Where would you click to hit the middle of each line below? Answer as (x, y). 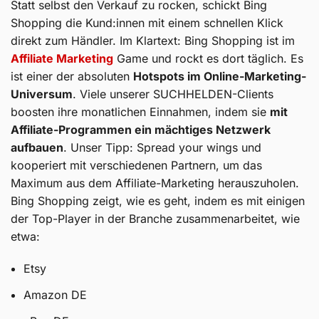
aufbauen (37, 147)
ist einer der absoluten (72, 76)
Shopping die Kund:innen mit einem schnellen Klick (147, 22)
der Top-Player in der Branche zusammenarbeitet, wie (155, 218)
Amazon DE (55, 294)
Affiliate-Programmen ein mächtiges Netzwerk (141, 129)
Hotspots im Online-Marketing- (220, 76)
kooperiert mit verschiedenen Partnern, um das (136, 165)
